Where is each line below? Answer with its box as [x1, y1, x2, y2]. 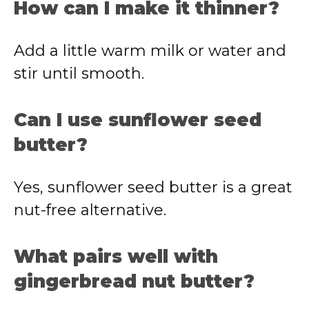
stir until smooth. [14, 64, 144, 83]
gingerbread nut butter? [14, 270, 255, 292]
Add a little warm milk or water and [14, 41, 286, 60]
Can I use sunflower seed [14, 109, 261, 131]
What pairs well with [14, 246, 218, 268]
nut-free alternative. [14, 201, 166, 219]
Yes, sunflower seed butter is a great [14, 178, 292, 197]
